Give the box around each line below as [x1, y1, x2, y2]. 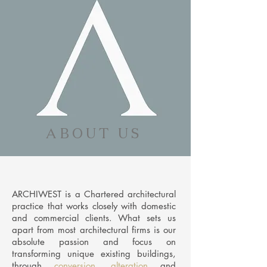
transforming [12, 248, 61, 259]
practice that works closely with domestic [12, 200, 176, 212]
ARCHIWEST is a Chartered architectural [12, 188, 176, 200]
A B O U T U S [45, 124, 139, 142]
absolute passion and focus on [12, 236, 176, 247]
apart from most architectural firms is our [12, 224, 176, 235]
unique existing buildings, [61, 248, 176, 259]
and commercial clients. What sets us [12, 212, 176, 223]
